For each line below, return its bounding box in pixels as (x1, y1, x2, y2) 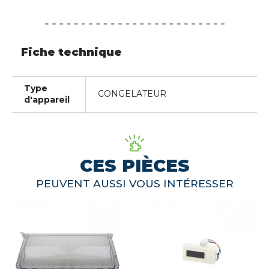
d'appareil (24, 94, 70, 105)
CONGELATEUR (98, 88, 166, 99)
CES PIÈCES (79, 155, 190, 176)
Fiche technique (21, 46, 122, 59)
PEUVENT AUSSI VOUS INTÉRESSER (35, 177, 234, 190)
